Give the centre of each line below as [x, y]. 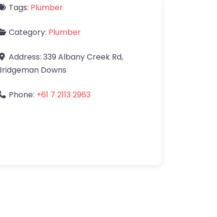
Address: [26, 57]
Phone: [23, 95]
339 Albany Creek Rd [82, 57]
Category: [29, 32]
